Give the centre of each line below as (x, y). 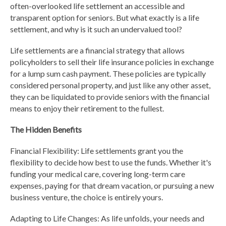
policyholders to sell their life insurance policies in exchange (112, 62)
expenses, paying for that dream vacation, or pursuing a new (112, 186)
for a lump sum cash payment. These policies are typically (108, 74)
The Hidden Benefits (46, 130)
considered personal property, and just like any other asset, (110, 85)
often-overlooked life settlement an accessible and (97, 6)
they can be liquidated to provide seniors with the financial (110, 97)
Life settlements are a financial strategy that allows (97, 50)
